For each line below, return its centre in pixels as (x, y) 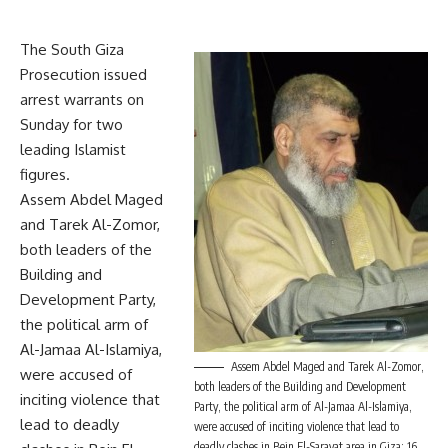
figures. (45, 175)
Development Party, (88, 300)
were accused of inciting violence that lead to (296, 427)
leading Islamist (73, 150)
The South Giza (72, 50)
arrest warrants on (82, 100)
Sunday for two (71, 125)
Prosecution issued (83, 75)
